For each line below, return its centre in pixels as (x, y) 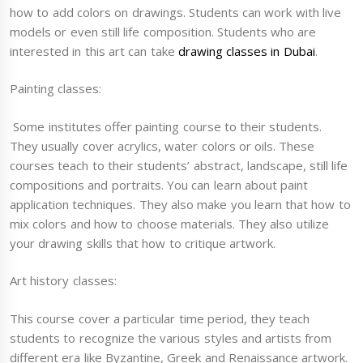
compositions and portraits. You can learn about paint (159, 184)
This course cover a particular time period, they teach (160, 318)
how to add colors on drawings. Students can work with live (175, 12)
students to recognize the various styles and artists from (171, 337)
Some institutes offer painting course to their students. (166, 126)
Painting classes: (56, 89)
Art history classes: (65, 281)
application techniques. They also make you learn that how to (180, 204)
